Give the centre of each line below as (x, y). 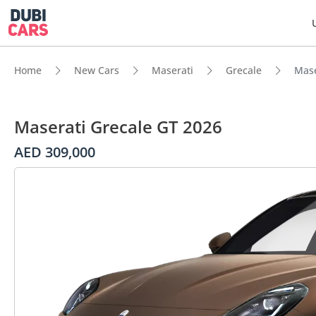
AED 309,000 (55, 152)
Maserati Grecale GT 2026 (118, 127)
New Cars (97, 70)
